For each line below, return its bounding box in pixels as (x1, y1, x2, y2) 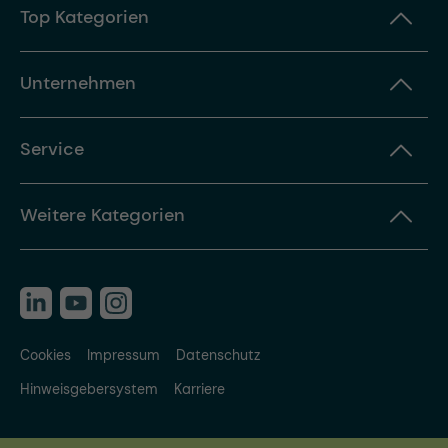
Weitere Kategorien (20, 203, 185, 228)
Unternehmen (20, 71, 136, 96)
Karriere (174, 380, 225, 399)
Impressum (87, 346, 160, 365)
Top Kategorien (20, 5, 149, 30)
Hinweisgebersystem (20, 380, 158, 399)
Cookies (20, 346, 71, 365)
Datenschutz (176, 346, 260, 365)
